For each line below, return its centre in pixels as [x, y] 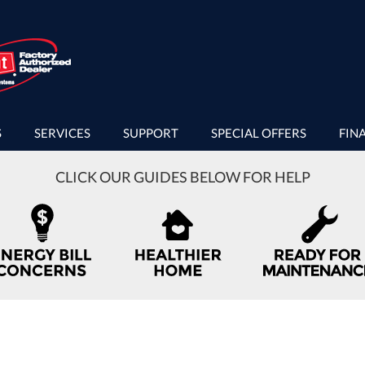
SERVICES [62, 133]
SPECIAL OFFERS [259, 133]
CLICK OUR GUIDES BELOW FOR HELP [182, 177]
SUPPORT [151, 133]
